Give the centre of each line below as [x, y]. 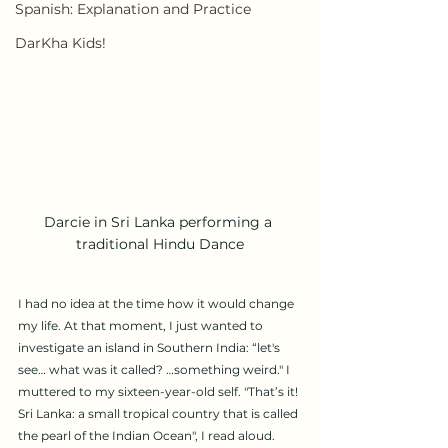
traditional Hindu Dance [160, 243]
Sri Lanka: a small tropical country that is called [159, 413]
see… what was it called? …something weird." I [155, 369]
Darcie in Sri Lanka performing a [160, 221]
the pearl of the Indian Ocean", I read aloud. [148, 435]
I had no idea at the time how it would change [157, 303]
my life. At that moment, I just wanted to [142, 325]
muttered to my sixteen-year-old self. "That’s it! [159, 391]
